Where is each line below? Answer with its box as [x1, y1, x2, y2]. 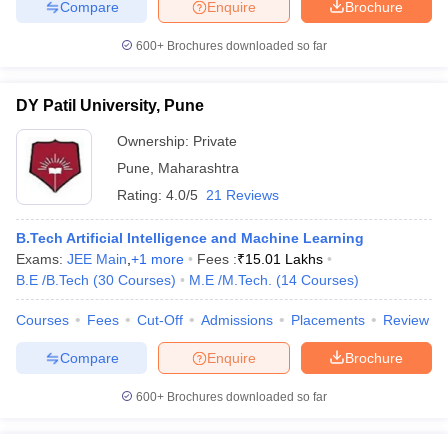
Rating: [117, 187, 166, 203]
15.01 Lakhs [245, 251, 323, 267]
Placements [291, 312, 365, 328]
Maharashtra [158, 160, 239, 176]
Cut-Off [137, 312, 183, 328]
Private [193, 133, 237, 149]
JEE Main [67, 251, 127, 267]
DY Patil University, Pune [16, 97, 204, 114]
